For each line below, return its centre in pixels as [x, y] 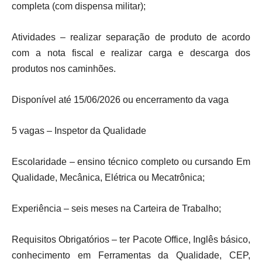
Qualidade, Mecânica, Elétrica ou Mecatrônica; [108, 177]
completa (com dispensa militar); [79, 6]
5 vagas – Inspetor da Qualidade [79, 131]
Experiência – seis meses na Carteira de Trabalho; [116, 208]
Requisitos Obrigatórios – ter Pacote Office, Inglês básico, [131, 239]
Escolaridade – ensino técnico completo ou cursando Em [131, 162]
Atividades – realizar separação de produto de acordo [131, 37]
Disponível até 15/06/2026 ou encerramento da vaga [120, 100]
